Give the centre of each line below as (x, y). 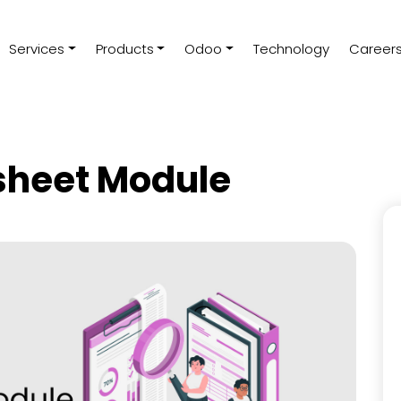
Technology (292, 49)
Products (124, 49)
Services (36, 49)
